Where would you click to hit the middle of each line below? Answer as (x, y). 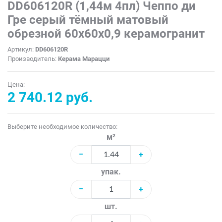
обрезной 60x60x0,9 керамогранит (106, 34)
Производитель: (33, 59)
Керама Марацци (84, 59)
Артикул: (21, 50)
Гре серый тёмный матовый (88, 20)
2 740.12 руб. (50, 98)
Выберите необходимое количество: (62, 127)
